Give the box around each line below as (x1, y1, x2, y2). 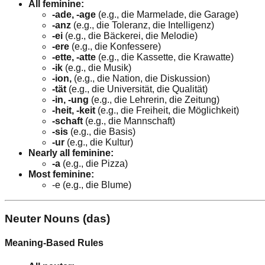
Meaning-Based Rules (5, 238, 104, 248)
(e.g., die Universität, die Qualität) (69, 84, 208, 95)
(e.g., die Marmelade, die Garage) (98, 9, 238, 20)
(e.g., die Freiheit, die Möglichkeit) (98, 105, 239, 116)
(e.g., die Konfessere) (72, 41, 161, 52)
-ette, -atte (52, 52, 98, 63)
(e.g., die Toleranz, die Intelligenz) (73, 20, 214, 31)
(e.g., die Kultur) (67, 137, 133, 148)
